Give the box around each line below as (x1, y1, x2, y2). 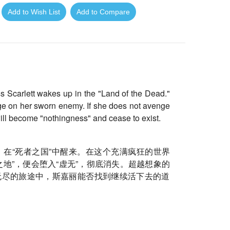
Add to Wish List (8, 8, 60, 16)
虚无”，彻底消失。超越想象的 (59, 157, 170, 169)
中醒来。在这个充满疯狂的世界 (51, 145, 170, 157)
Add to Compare (76, 8, 130, 16)
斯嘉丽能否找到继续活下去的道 (52, 169, 170, 182)
